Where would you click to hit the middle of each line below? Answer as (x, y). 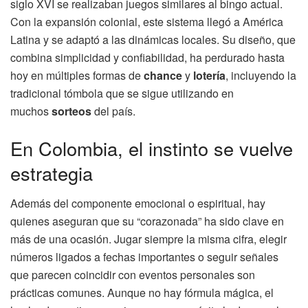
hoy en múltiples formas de (77, 75)
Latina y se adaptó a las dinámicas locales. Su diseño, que (153, 39)
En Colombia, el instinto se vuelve (152, 148)
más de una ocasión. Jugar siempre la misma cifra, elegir (148, 239)
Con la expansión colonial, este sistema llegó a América (147, 21)
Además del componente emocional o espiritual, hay (138, 203)
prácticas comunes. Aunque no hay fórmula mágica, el (142, 293)
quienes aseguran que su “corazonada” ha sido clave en (147, 221)
